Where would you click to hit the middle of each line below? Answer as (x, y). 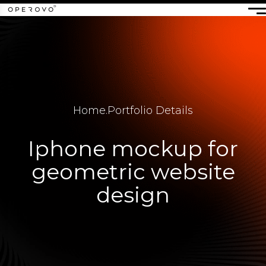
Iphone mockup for (133, 148)
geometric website (133, 172)
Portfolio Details (150, 110)
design (133, 195)
